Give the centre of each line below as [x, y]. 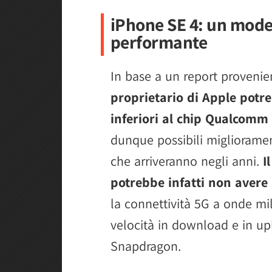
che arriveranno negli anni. [187, 161]
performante [159, 42]
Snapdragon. [146, 246]
